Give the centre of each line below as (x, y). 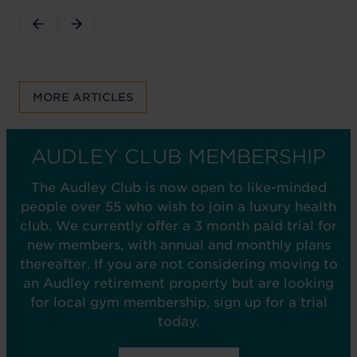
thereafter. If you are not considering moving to (178, 264)
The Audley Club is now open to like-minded (178, 187)
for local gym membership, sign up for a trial (178, 302)
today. (178, 321)
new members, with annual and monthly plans (178, 245)
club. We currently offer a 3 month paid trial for (178, 226)
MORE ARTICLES (83, 97)
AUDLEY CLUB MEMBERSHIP (178, 156)
